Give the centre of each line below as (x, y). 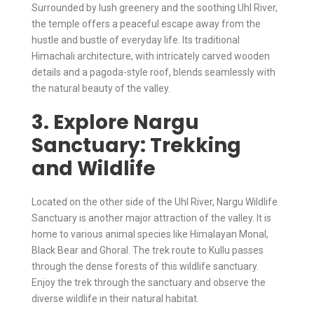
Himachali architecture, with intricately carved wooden (151, 56)
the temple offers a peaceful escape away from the (146, 23)
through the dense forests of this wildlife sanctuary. (145, 266)
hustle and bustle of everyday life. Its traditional (136, 40)
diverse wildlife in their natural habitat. (115, 298)
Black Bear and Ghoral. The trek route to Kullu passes (148, 250)
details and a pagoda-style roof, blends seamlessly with (153, 72)
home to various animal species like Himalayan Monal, (150, 234)
